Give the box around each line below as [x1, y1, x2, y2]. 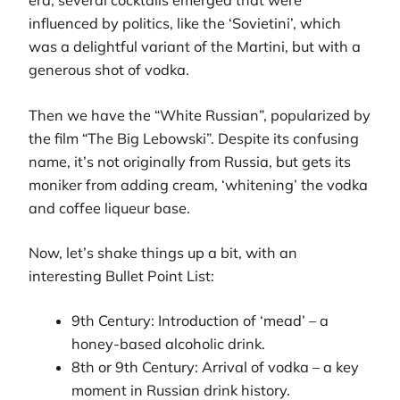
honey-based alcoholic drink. [71, 335, 266, 354]
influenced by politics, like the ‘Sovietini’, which [29, 14, 341, 33]
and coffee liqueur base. [29, 198, 190, 217]
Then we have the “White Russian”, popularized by [29, 105, 371, 124]
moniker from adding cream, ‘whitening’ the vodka [29, 175, 368, 194]
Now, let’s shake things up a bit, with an [29, 244, 297, 262]
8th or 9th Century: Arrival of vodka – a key [71, 358, 360, 377]
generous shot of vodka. [29, 61, 189, 79]
